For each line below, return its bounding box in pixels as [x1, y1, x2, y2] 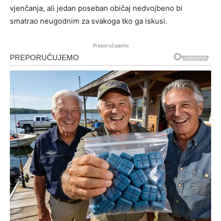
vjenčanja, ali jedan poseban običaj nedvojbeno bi [10, 3, 183, 13]
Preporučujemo [92, 42, 129, 49]
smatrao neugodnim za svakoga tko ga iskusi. [10, 16, 167, 26]
